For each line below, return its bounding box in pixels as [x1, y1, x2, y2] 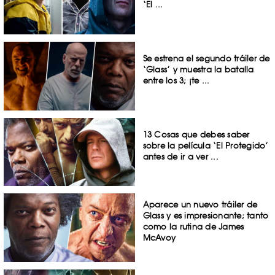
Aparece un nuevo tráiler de [142, 199, 258, 210]
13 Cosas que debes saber [142, 129, 250, 139]
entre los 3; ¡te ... [142, 75, 210, 85]
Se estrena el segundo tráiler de [142, 53, 270, 63]
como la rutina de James [142, 222, 244, 232]
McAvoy [142, 233, 176, 243]
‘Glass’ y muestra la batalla [142, 64, 254, 74]
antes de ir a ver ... [142, 151, 219, 161]
